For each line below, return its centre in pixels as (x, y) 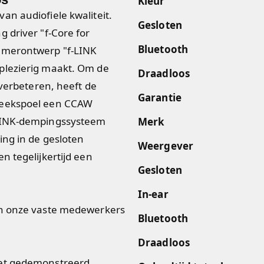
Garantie (160, 98)
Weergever (166, 146)
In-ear (153, 194)
